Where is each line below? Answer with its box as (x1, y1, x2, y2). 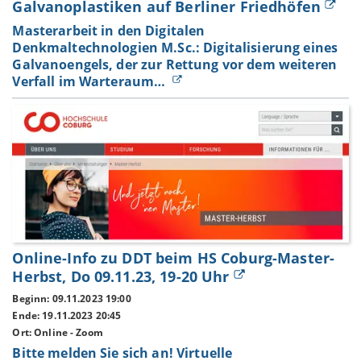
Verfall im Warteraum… (12, 72, 169, 90)
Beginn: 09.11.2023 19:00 (12, 292, 131, 306)
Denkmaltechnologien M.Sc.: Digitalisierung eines (12, 38, 338, 56)
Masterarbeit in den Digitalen (12, 21, 205, 39)
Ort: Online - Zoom (12, 325, 103, 339)
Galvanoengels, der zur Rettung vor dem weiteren (12, 55, 337, 73)
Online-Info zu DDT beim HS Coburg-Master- (12, 247, 335, 268)
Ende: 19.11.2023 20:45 (12, 308, 122, 322)
